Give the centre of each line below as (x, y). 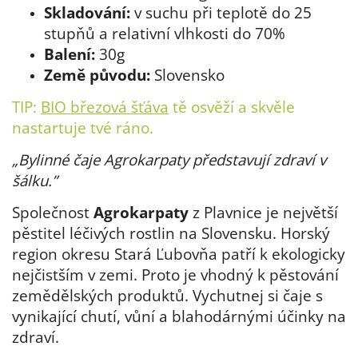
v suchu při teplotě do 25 (221, 13)
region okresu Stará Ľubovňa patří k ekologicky (179, 254)
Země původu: (99, 75)
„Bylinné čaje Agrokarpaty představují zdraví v (169, 160)
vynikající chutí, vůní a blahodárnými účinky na (179, 316)
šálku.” (35, 181)
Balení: (70, 54)
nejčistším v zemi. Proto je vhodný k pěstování (175, 275)
